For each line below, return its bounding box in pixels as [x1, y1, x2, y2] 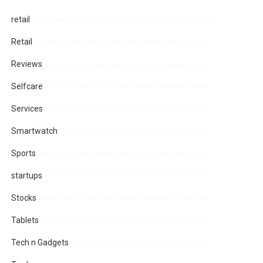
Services [11, 104, 43, 114]
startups [11, 171, 43, 181]
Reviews [11, 59, 43, 69]
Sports [11, 149, 36, 159]
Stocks [11, 193, 37, 203]
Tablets [11, 215, 39, 225]
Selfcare [11, 82, 43, 92]
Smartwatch [11, 126, 58, 136]
